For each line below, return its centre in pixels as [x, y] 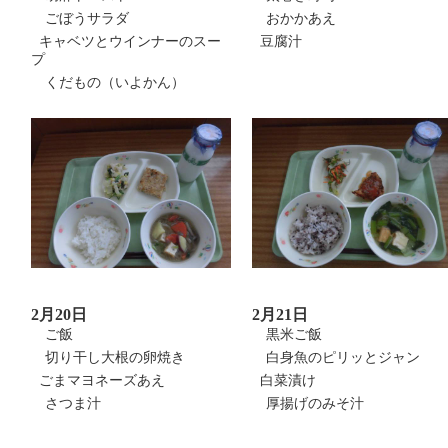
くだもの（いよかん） [108, 82]
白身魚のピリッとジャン [336, 357]
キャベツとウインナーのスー [126, 41]
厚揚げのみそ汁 [308, 403]
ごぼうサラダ [80, 18]
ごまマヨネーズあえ [98, 380]
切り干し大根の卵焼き [108, 357]
